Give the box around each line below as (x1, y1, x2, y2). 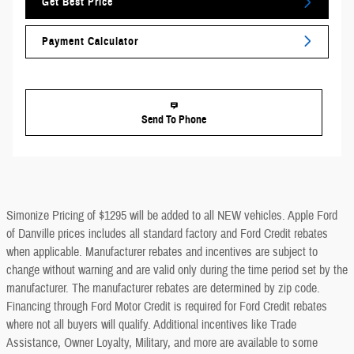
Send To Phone (141, 112, 206, 126)
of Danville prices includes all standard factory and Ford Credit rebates (6, 225, 328, 242)
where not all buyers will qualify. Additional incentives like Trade (6, 316, 296, 333)
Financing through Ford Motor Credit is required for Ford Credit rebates (6, 298, 327, 314)
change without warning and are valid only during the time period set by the (6, 262, 348, 278)
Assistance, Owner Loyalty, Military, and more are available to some (6, 334, 318, 351)
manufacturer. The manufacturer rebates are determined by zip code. (6, 280, 320, 296)
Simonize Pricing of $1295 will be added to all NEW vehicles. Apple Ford (6, 207, 337, 224)
